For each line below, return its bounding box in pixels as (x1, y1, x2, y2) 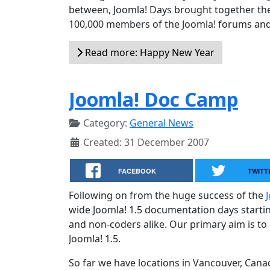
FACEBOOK (118, 166, 157, 175)
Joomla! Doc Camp (69, 86, 238, 112)
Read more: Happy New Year (83, 46, 215, 59)
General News (130, 116, 193, 130)
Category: (81, 116, 130, 130)
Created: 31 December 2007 (83, 136, 209, 149)
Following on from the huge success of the (69, 189, 266, 202)
